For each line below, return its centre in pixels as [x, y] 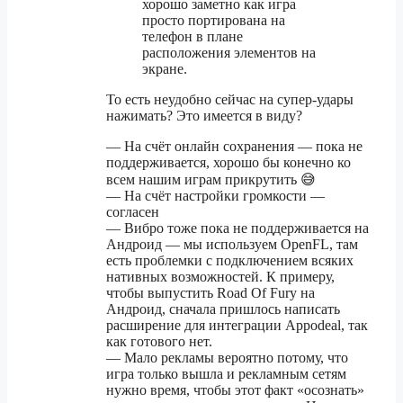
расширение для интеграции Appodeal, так [237, 326]
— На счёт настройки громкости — [215, 196]
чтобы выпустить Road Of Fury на [210, 293]
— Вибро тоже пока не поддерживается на [237, 228]
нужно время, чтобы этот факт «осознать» [235, 390]
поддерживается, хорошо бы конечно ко [228, 163]
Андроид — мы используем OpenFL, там [232, 245]
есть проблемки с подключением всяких [230, 261]
